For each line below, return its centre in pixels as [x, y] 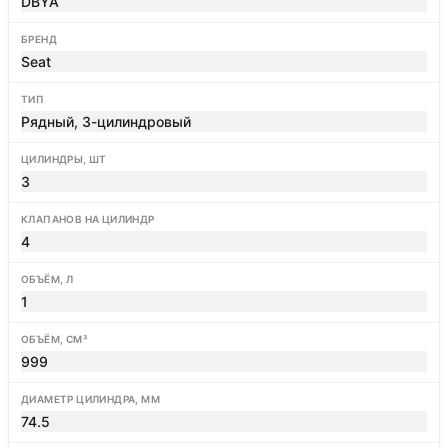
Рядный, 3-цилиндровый [106, 121]
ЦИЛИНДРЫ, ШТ [64, 159]
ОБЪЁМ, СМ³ [54, 339]
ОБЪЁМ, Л [47, 279]
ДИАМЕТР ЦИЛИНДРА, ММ [90, 399]
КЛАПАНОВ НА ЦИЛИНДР [88, 219]
